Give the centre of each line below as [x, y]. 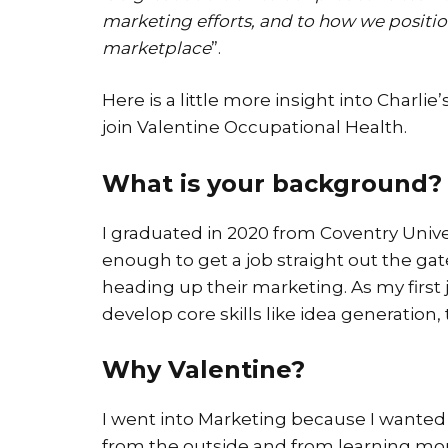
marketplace [156, 47]
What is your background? [272, 183]
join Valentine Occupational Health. [254, 127]
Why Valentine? [203, 369]
